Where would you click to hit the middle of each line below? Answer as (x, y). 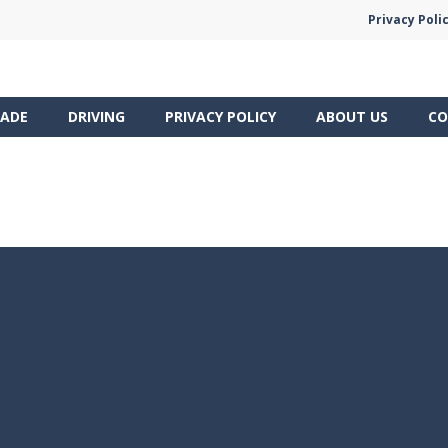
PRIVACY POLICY (220, 116)
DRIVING (96, 116)
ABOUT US (352, 116)
